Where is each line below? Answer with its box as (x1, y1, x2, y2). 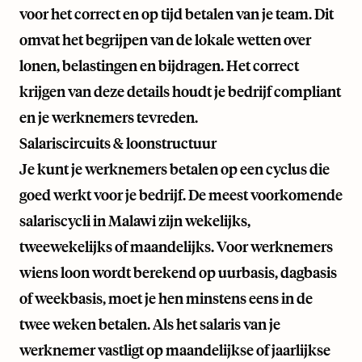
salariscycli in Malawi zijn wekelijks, (19, 211, 250, 231)
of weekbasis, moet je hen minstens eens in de (19, 288, 313, 309)
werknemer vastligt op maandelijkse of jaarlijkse (19, 340, 330, 360)
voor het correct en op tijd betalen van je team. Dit (19, 4, 334, 24)
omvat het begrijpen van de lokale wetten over (19, 30, 311, 50)
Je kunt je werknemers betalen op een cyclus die (19, 159, 330, 179)
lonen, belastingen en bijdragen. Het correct (19, 56, 299, 76)
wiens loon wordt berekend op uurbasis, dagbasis (19, 263, 337, 283)
